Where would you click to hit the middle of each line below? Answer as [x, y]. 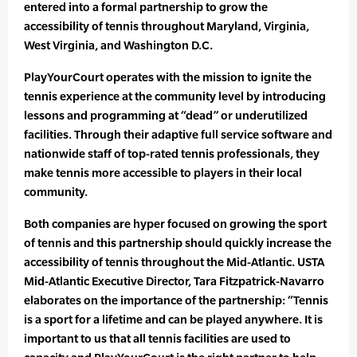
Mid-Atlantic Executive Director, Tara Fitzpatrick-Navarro [174, 281]
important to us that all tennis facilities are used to [157, 339]
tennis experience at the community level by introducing [175, 96]
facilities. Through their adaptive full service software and [178, 135]
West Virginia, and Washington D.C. [118, 45]
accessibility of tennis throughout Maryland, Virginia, [167, 26]
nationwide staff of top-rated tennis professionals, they [172, 154]
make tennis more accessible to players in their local [163, 173]
